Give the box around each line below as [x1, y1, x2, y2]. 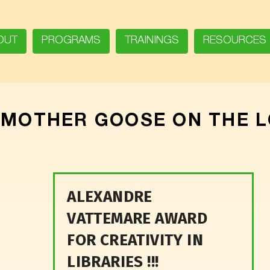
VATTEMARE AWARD [67, 209, 208, 228]
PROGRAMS [41, 36, 101, 46]
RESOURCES [202, 36, 266, 46]
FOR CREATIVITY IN [67, 230, 204, 250]
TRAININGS [124, 36, 179, 46]
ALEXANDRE [67, 187, 152, 206]
